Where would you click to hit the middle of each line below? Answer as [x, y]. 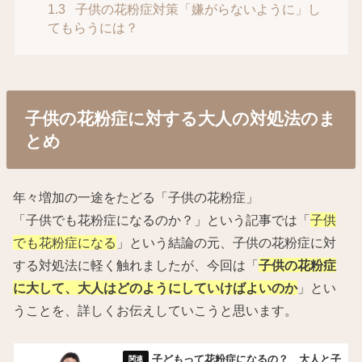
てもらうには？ [93, 27]
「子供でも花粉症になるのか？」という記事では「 [162, 220]
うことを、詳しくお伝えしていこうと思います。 [156, 311]
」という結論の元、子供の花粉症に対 [227, 243]
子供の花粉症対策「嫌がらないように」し [197, 9]
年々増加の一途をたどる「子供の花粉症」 [136, 198]
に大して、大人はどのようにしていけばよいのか [156, 288]
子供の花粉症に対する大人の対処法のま [180, 118]
